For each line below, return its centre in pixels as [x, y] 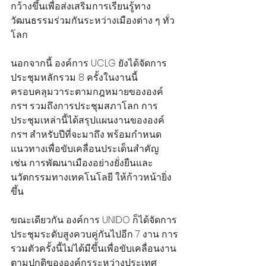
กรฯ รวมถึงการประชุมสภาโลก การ [84, 106]
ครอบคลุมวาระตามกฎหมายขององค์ [87, 91]
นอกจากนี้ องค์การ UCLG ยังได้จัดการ [89, 63]
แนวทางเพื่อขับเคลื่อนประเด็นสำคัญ [86, 148]
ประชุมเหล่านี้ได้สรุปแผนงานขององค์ [88, 120]
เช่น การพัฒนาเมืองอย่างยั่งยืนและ [82, 163]
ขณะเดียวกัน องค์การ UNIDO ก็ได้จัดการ [94, 220]
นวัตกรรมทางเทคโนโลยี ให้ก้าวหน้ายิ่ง [91, 177]
